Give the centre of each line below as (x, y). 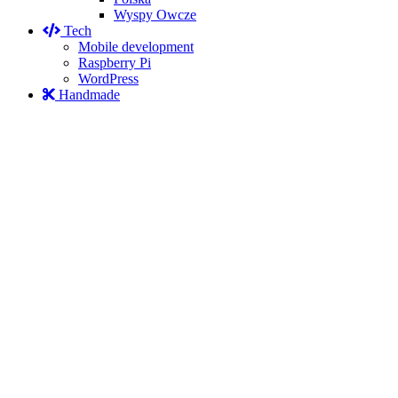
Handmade (88, 95)
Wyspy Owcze (155, 15)
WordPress (108, 79)
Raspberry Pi (115, 63)
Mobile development (136, 47)
